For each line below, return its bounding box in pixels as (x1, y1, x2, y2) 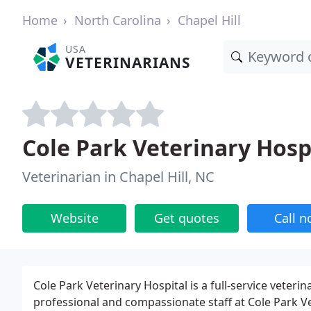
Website (50, 210, 99, 226)
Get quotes (154, 210, 219, 226)
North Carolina (74, 12, 161, 28)
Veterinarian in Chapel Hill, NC (22, 167, 215, 186)
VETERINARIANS (65, 53, 191, 72)
